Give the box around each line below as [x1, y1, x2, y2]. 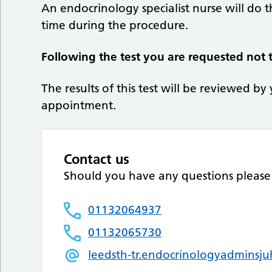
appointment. [41, 98, 117, 113]
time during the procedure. [41, 18, 189, 33]
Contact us [64, 151, 130, 168]
